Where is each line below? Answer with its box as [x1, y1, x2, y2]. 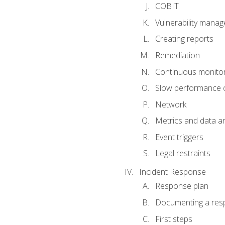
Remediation [155, 49, 200, 61]
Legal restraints [155, 148, 210, 159]
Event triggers [155, 131, 203, 143]
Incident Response [139, 166, 206, 178]
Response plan [155, 180, 208, 192]
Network [155, 98, 186, 110]
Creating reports [155, 33, 213, 45]
